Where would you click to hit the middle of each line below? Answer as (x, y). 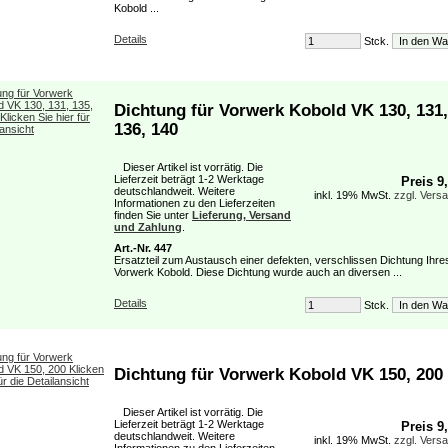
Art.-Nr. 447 (143, 248)
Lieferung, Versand (241, 215)
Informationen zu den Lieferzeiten (194, 203)
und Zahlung (148, 227)
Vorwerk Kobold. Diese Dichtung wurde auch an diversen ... (258, 272)
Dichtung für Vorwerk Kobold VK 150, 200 (278, 373)
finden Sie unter (153, 215)
